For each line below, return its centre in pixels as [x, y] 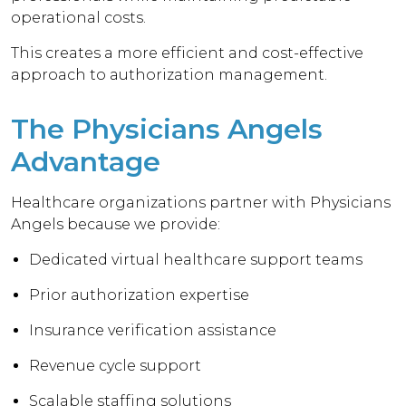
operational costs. [79, 18]
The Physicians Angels [167, 129]
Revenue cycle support [116, 366]
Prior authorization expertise [140, 295]
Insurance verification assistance [153, 330]
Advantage [86, 162]
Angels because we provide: [116, 224]
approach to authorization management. [169, 75]
